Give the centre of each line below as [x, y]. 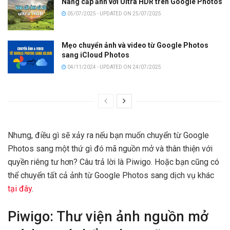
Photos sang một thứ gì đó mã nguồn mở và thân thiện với [110, 149]
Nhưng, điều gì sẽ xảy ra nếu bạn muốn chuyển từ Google [108, 136]
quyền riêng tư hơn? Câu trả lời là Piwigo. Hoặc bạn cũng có [113, 162]
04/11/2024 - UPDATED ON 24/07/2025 [114, 67]
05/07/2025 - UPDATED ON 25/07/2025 [114, 14]
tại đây [20, 189]
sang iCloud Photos [95, 55]
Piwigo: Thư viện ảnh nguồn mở [108, 216]
